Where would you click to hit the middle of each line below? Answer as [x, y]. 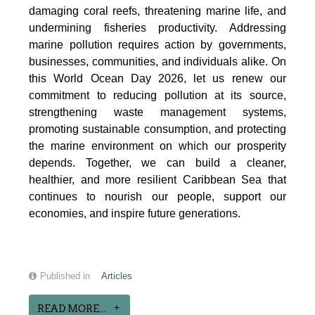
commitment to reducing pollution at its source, [157, 96]
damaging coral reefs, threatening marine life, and [157, 11]
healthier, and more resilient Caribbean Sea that [157, 180]
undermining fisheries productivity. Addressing [157, 28]
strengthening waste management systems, [157, 112]
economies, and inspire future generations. [135, 214]
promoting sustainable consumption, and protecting [157, 129]
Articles [117, 277]
